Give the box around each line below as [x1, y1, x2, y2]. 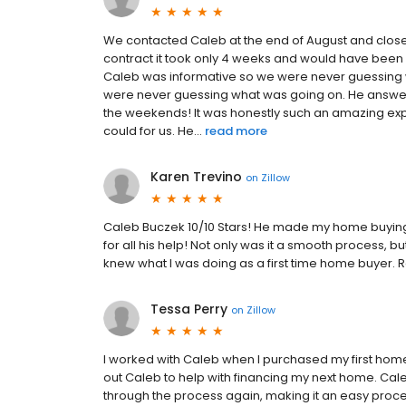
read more [205, 122, 267, 140]
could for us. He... [103, 122, 202, 140]
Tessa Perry [150, 300, 227, 318]
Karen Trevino [150, 168, 242, 186]
